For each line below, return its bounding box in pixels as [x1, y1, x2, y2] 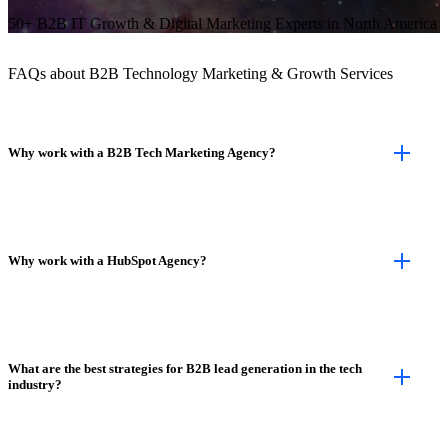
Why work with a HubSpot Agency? [8, 252, 207, 268]
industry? [8, 376, 62, 392]
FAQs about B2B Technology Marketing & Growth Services [8, 64, 393, 82]
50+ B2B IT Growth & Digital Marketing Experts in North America [8, 14, 437, 32]
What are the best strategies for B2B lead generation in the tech [8, 360, 362, 376]
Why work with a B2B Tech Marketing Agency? [8, 144, 276, 160]
